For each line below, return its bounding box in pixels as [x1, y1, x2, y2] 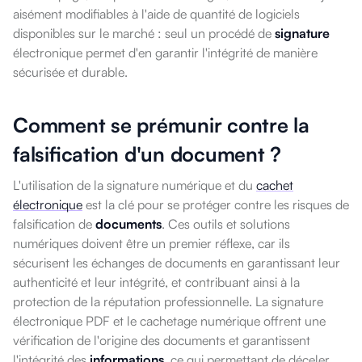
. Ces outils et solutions [162, 216, 290, 233]
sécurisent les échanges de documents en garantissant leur [13, 255, 340, 271]
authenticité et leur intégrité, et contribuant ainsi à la [13, 274, 300, 291]
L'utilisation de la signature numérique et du [13, 177, 256, 194]
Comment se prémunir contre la [13, 112, 309, 138]
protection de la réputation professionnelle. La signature [13, 293, 323, 310]
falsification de [13, 216, 95, 233]
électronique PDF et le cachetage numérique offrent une [13, 313, 326, 330]
